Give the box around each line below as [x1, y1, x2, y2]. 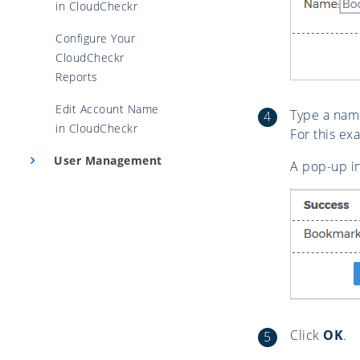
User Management [50, 153, 162, 168]
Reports [55, 69, 98, 84]
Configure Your [55, 31, 135, 46]
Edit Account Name [55, 101, 159, 117]
